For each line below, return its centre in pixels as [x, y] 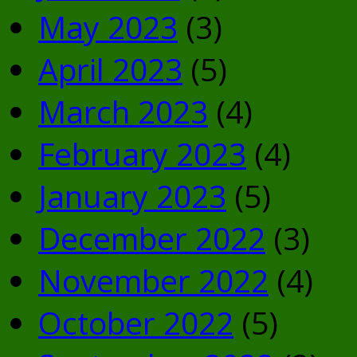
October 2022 [136, 323]
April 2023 [110, 69]
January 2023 [132, 196]
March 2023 [123, 112]
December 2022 [152, 238]
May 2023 [108, 27]
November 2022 [153, 280]
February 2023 [142, 154]
